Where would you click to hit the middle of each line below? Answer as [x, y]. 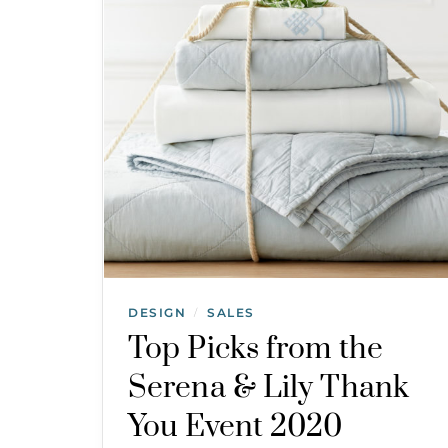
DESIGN [157, 312]
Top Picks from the [255, 349]
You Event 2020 [235, 427]
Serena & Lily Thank [268, 388]
